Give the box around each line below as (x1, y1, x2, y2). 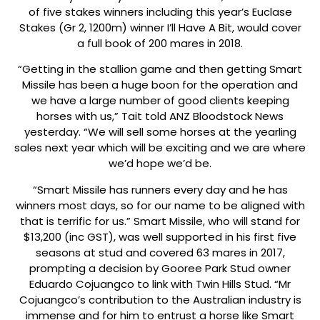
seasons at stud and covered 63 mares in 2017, (35, 244, 285, 260)
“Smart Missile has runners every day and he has (32, 181, 288, 197)
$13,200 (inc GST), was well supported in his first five (24, 229, 296, 244)
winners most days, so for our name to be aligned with (15, 197, 305, 213)
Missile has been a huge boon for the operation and (22, 77, 298, 93)
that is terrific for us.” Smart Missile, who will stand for (20, 213, 300, 229)
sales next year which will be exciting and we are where (14, 140, 306, 156)
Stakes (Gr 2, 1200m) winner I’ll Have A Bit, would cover (19, 19, 301, 35)
